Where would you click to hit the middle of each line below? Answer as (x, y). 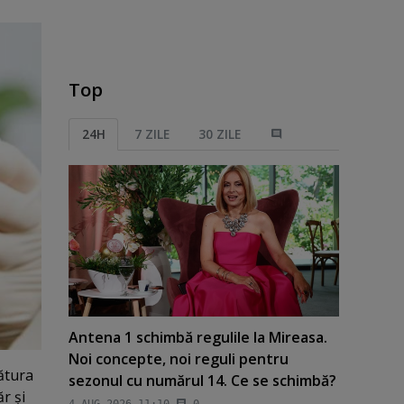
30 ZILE (220, 133)
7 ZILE (151, 133)
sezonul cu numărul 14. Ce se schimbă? (202, 381)
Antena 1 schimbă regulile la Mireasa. (197, 338)
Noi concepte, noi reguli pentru (178, 359)
